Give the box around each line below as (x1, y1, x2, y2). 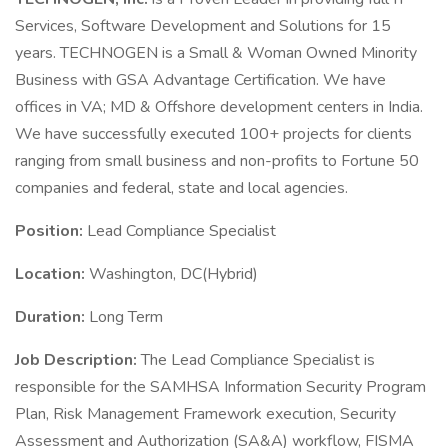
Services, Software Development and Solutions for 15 (15, 15, 391, 37)
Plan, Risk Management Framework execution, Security (15, 403, 396, 425)
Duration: (15, 306, 89, 328)
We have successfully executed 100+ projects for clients (15, 123, 412, 145)
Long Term (89, 306, 163, 328)
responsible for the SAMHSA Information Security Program (15, 376, 426, 398)
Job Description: (15, 349, 141, 371)
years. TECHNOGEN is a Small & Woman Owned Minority (15, 42, 417, 64)
